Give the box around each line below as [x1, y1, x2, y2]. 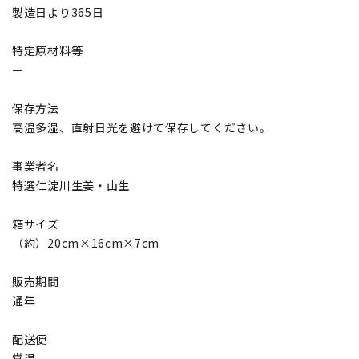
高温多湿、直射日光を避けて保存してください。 [12, 119, 272, 135]
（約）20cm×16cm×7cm [12, 234, 160, 251]
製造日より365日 [12, 3, 104, 20]
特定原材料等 [12, 42, 83, 58]
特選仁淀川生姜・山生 [12, 176, 130, 193]
